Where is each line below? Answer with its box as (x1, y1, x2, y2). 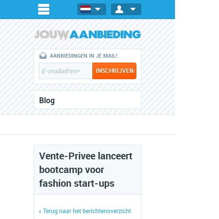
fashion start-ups (39, 177, 114, 189)
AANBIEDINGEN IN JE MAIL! (50, 53, 117, 59)
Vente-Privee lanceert (39, 150, 132, 162)
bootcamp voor (39, 164, 104, 175)
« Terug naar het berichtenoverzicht (39, 208, 131, 215)
